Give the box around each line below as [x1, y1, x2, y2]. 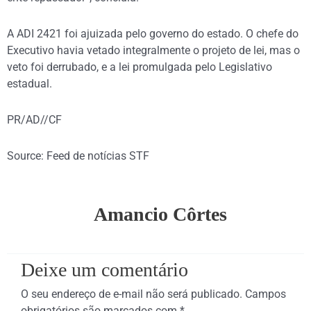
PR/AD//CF [7, 113, 62, 126]
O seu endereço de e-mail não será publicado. [21, 287, 242, 301]
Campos [245, 287, 286, 301]
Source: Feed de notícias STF [7, 149, 149, 162]
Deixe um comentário [21, 259, 188, 280]
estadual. [7, 77, 52, 90]
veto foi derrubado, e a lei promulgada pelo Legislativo [7, 60, 272, 74]
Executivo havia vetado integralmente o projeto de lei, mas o [7, 44, 300, 57]
